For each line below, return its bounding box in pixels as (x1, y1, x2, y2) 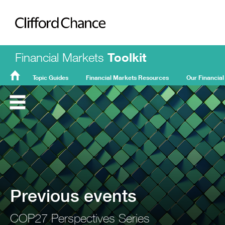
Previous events (10, 185, 137, 206)
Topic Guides (33, 74, 68, 81)
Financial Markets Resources (86, 74, 169, 81)
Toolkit (107, 50, 146, 64)
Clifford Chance (15, 42, 98, 56)
